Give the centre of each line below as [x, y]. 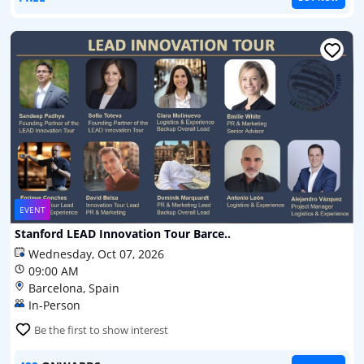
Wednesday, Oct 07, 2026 [96, 254]
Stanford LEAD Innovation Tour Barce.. [123, 234]
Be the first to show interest [101, 330]
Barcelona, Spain [74, 288]
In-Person [54, 305]
